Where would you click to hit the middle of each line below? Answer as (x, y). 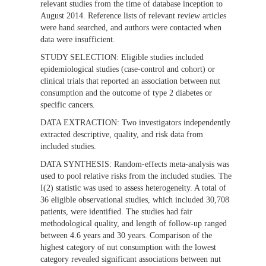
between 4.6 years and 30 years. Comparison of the (126, 236)
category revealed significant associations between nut (131, 259)
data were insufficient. (78, 40)
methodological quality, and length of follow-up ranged (134, 224)
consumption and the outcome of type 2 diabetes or (126, 93)
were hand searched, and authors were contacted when (131, 28)
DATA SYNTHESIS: (77, 164)
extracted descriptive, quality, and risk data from (122, 135)
